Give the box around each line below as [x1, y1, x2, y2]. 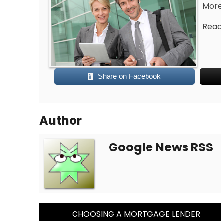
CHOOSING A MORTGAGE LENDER [72, 208, 200, 220]
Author [39, 112, 82, 129]
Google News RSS [108, 139, 213, 155]
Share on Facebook [98, 72, 161, 80]
